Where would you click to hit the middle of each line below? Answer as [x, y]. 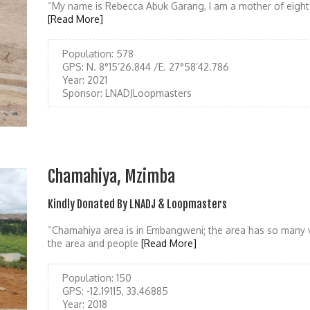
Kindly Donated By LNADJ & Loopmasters [137, 204]
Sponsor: [82, 93]
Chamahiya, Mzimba [111, 177]
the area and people [94, 244]
